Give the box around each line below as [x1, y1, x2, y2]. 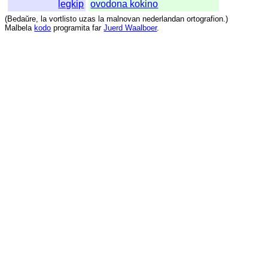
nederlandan [142, 14, 185, 24]
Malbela [5, 23, 32, 33]
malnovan [106, 14, 141, 24]
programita [53, 23, 90, 33]
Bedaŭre [7, 14, 36, 24]
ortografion [187, 14, 224, 24]
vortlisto [49, 14, 77, 24]
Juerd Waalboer [103, 23, 157, 33]
